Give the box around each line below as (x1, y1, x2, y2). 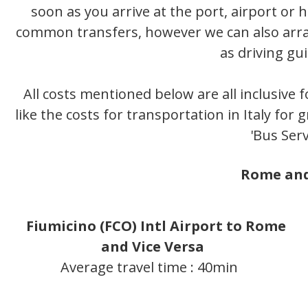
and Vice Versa (100, 237, 211, 256)
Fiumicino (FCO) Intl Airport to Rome (25, 217, 286, 236)
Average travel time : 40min (60, 258, 241, 277)
